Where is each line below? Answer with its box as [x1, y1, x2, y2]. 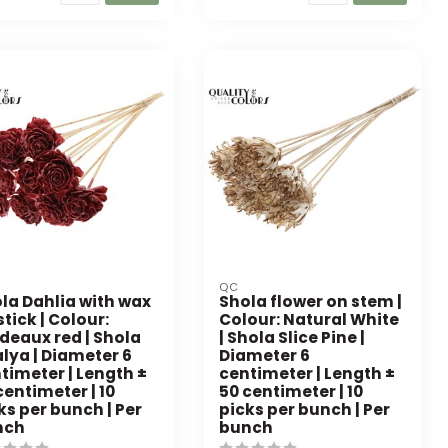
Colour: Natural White [218, 309, 399, 331]
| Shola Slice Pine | [218, 327, 365, 349]
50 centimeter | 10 [218, 381, 363, 403]
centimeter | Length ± [218, 363, 395, 385]
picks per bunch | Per [218, 399, 390, 421]
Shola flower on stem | [218, 291, 402, 313]
